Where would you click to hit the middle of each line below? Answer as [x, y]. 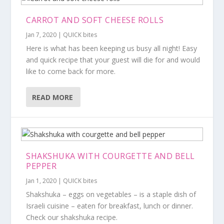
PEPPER [41, 166]
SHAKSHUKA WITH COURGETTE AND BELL [110, 156]
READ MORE [53, 97]
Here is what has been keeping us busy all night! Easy [112, 48]
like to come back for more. [71, 71]
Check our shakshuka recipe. [72, 217]
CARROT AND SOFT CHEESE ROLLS [95, 20]
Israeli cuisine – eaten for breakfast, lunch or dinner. [110, 206]
